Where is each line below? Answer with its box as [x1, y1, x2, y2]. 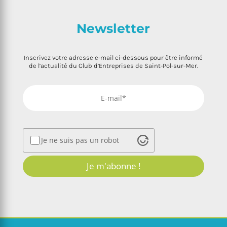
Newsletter [77, 20, 150, 36]
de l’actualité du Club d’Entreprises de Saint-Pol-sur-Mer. [28, 61, 198, 69]
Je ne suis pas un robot [41, 135, 119, 145]
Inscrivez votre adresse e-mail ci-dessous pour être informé [24, 53, 203, 61]
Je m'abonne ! [86, 160, 140, 172]
